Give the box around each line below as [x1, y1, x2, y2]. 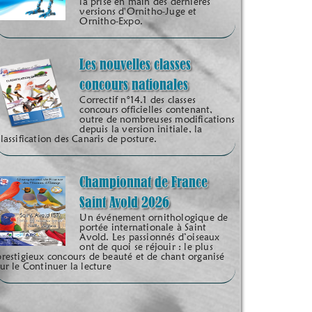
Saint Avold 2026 [79, 194, 170, 211]
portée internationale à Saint [79, 221, 207, 233]
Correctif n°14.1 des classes [79, 94, 196, 106]
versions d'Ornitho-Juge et [79, 6, 197, 17]
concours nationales [79, 76, 189, 93]
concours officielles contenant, [79, 104, 213, 116]
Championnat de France [79, 173, 208, 191]
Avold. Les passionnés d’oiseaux [79, 231, 220, 243]
